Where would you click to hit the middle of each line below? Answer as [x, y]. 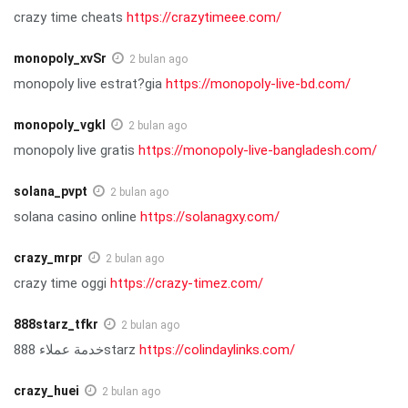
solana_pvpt [51, 191]
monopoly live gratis [76, 150]
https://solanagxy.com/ [210, 216]
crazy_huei [46, 390]
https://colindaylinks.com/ [217, 349]
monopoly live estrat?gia [90, 83]
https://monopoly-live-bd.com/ [258, 83]
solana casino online [77, 216]
